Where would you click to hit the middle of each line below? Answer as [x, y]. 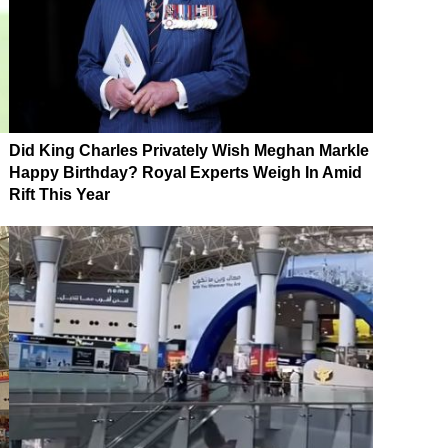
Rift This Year [59, 194]
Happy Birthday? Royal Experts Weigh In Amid [185, 172]
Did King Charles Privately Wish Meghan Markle [189, 150]
